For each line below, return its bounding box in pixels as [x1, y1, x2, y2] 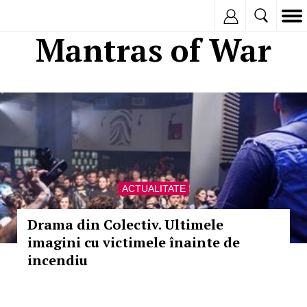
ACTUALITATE [121, 183, 186, 194]
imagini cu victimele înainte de [27, 233, 240, 251]
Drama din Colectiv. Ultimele [27, 215, 223, 234]
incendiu [27, 251, 88, 269]
